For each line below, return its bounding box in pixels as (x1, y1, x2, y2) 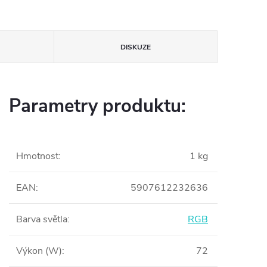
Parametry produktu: (9, 94, 186, 119)
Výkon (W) (16, 244, 62, 258)
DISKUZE (120, 42, 151, 52)
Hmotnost (16, 150, 58, 163)
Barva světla (16, 213, 67, 226)
